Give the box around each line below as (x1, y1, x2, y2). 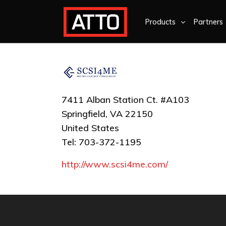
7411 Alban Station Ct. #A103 (62, 94, 189, 105)
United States (62, 122, 119, 134)
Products (145, 17, 176, 26)
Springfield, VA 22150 (62, 108, 153, 120)
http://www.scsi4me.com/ (62, 158, 168, 171)
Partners (194, 17, 223, 26)
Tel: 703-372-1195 (62, 136, 141, 148)
